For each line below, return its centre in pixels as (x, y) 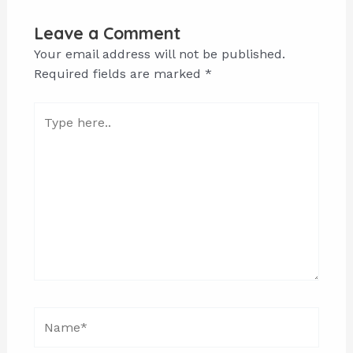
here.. (50, 132)
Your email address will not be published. (159, 54)
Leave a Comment (107, 33)
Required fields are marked (119, 74)
